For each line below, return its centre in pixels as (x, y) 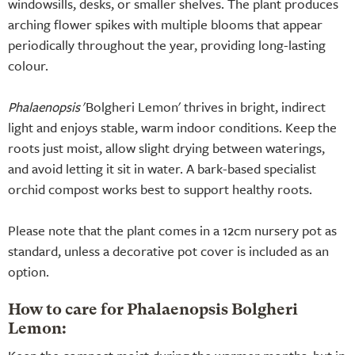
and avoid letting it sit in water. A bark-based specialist (162, 168)
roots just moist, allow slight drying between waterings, (166, 147)
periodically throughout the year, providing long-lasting (167, 44)
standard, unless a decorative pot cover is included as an (168, 250)
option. (29, 271)
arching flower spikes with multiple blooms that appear (165, 24)
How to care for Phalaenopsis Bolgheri (153, 310)
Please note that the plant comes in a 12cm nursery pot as (172, 230)
